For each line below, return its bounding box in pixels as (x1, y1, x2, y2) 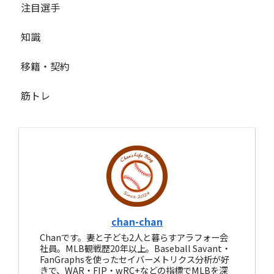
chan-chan (111, 214, 163, 229)
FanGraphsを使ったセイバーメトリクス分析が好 (40, 252, 230, 265)
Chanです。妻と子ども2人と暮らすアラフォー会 (40, 230, 229, 243)
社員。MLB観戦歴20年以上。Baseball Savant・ (40, 241, 231, 254)
